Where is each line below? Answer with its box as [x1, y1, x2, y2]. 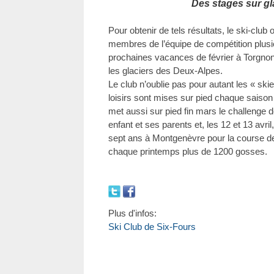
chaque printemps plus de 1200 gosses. [108, 146, 267, 157]
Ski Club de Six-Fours [108, 221, 196, 232]
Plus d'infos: [108, 208, 157, 219]
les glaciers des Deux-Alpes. [108, 65, 223, 76]
